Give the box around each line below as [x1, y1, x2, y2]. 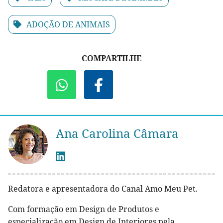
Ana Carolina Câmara [56, 124, 179, 141]
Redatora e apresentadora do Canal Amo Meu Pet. [8, 183, 198, 194]
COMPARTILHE [82, 52, 141, 64]
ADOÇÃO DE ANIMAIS [26, 18, 110, 30]
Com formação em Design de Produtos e [8, 203, 159, 215]
